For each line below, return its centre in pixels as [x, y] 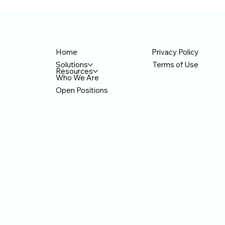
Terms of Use [175, 64]
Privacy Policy [175, 52]
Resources [74, 71]
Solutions [72, 65]
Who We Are [77, 78]
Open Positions [82, 90]
